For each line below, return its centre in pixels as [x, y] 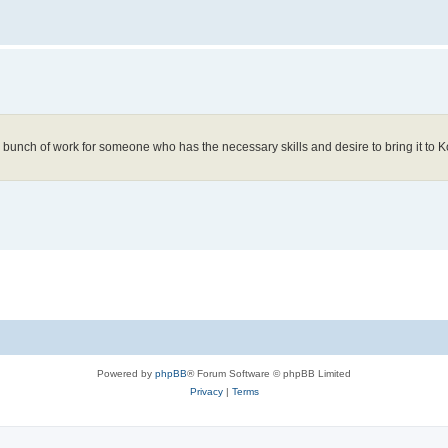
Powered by [126, 374]
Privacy [206, 392]
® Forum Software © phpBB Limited [269, 374]
